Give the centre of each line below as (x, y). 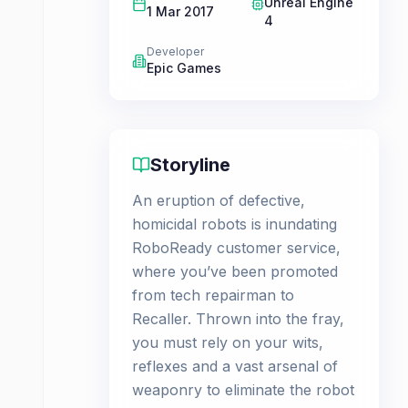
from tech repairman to (213, 295)
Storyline (190, 165)
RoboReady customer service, (236, 248)
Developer (175, 51)
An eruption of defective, (219, 200)
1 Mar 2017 (180, 11)
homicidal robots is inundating (235, 224)
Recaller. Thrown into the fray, (238, 319)
